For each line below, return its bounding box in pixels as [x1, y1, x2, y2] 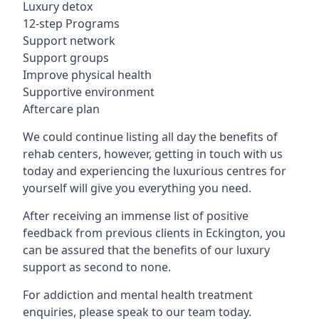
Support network [23, 32, 115, 48]
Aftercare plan [23, 100, 100, 117]
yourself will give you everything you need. [23, 179, 251, 196]
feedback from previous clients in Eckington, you [23, 224, 286, 241]
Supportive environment [23, 83, 155, 100]
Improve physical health [23, 66, 152, 83]
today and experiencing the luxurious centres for [23, 162, 286, 179]
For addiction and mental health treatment [23, 286, 253, 303]
